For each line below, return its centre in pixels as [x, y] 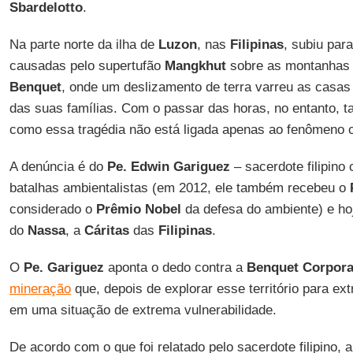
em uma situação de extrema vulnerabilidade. [143, 310]
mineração [40, 289]
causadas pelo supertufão [87, 66]
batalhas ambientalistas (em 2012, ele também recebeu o [179, 188]
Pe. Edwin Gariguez [168, 167]
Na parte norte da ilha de [84, 45]
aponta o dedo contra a [175, 268]
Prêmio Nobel [138, 209]
